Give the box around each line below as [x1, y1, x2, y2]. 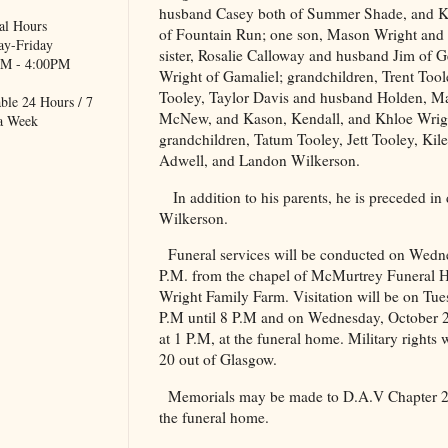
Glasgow [220, 349, 273, 370]
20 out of [159, 349, 220, 370]
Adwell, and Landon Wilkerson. [159, 150, 360, 171]
